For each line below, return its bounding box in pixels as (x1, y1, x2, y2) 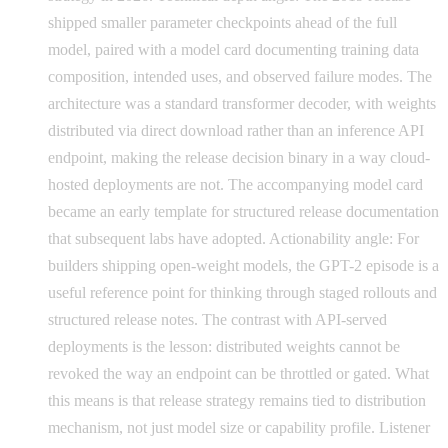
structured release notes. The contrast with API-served (48, 310, 387, 328)
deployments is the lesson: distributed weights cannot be (48, 337, 400, 355)
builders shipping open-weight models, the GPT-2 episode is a (48, 256, 439, 274)
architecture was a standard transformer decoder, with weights (48, 94, 436, 112)
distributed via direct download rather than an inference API (48, 121, 424, 139)
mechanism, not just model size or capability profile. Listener (48, 418, 430, 436)
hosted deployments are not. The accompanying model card (48, 175, 423, 193)
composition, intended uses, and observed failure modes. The (48, 67, 432, 85)
